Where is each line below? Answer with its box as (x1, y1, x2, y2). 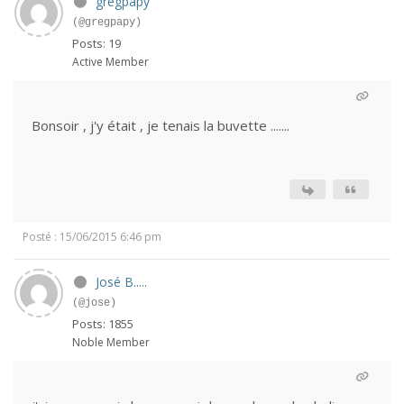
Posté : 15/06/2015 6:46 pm (23, 229, 161, 244)
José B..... (95, 273, 147, 290)
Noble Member (72, 335, 150, 350)
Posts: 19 (72, 35, 121, 51)
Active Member (72, 54, 149, 69)
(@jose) (72, 297, 116, 309)
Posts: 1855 (72, 316, 133, 332)
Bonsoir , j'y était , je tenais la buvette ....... (32, 116, 289, 134)
